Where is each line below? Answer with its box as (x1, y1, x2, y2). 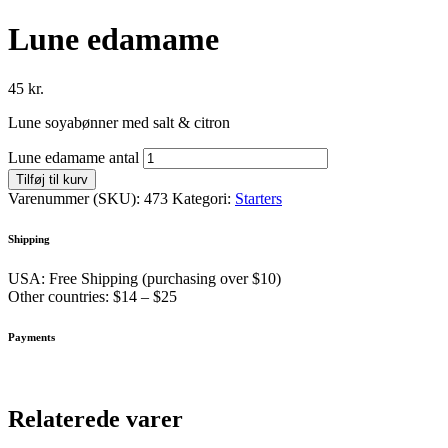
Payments (8, 330, 55, 343)
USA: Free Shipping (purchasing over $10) (8, 269, 281, 287)
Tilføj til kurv (16, 171, 88, 187)
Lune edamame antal (8, 148, 139, 166)
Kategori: (172, 189, 235, 207)
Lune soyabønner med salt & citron (8, 113, 230, 131)
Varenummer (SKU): (8, 189, 144, 207)
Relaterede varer (8, 405, 183, 432)
